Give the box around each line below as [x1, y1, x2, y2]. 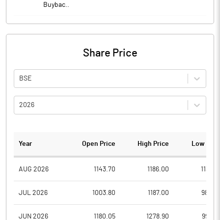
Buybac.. [43, 1, 69, 8]
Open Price [82, 140, 116, 147]
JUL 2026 [19, 189, 48, 196]
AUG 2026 [19, 165, 49, 173]
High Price [137, 140, 169, 147]
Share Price [82, 48, 137, 58]
